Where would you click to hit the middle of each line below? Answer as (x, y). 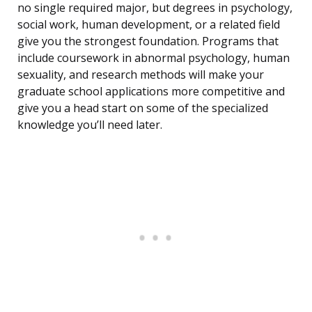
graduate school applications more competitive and (151, 92)
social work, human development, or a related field (149, 25)
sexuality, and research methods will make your (141, 75)
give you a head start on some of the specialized (143, 108)
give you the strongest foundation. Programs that (148, 41)
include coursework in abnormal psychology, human (154, 58)
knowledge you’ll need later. (90, 125)
